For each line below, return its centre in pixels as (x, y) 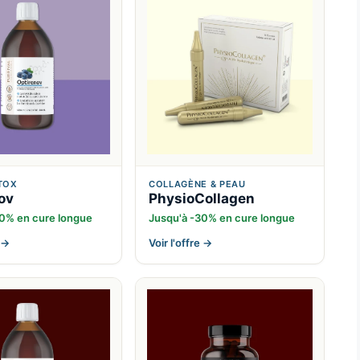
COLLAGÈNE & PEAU (197, 184)
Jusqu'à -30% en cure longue (222, 218)
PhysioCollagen (202, 199)
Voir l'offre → (180, 243)
